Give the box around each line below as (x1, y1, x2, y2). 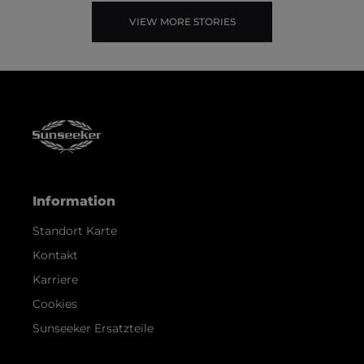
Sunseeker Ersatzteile (32, 320, 154, 336)
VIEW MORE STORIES (128, 15, 236, 28)
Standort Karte (32, 223, 117, 238)
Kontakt (32, 247, 78, 262)
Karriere (32, 271, 78, 287)
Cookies (32, 296, 77, 311)
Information (32, 193, 115, 209)
